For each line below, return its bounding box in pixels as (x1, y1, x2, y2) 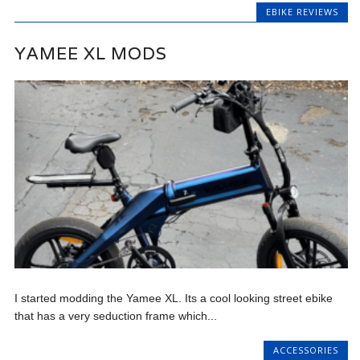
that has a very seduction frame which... (14, 309, 218, 322)
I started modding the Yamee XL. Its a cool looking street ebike (14, 291, 333, 305)
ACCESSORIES (272, 343, 338, 356)
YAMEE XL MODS (14, 43, 168, 65)
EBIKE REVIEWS (265, 6, 338, 18)
